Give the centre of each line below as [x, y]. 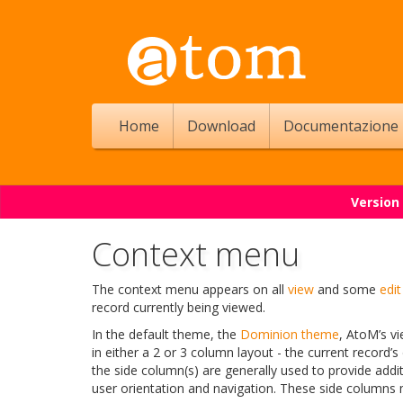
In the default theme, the [166, 334]
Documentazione [341, 126]
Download [221, 126]
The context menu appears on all [190, 289]
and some [347, 289]
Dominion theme [290, 334]
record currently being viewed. [179, 307]
